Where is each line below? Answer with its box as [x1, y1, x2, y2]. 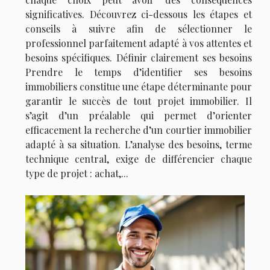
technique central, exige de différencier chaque [25, 152, 252, 166]
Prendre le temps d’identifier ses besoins [25, 66, 252, 79]
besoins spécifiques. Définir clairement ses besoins [25, 51, 252, 64]
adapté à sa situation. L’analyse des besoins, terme [25, 138, 252, 151]
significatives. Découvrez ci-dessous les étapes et [25, 8, 252, 21]
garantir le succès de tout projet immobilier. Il [25, 95, 252, 108]
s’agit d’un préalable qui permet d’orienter [25, 109, 252, 122]
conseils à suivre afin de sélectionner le [25, 22, 252, 36]
